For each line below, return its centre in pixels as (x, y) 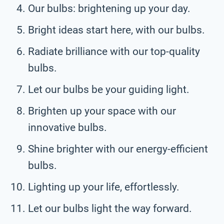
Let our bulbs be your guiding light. (109, 89)
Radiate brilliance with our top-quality (114, 51)
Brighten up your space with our (102, 111)
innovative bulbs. (67, 127)
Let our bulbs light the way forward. (110, 208)
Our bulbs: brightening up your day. (109, 8)
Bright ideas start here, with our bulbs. (116, 30)
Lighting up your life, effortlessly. (104, 187)
